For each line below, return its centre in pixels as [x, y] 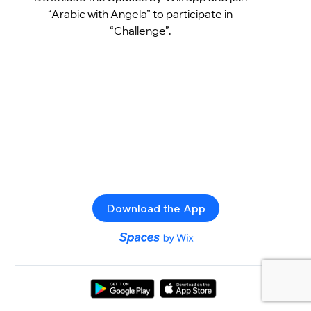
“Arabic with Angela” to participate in [141, 14]
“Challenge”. [140, 30]
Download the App [155, 208]
